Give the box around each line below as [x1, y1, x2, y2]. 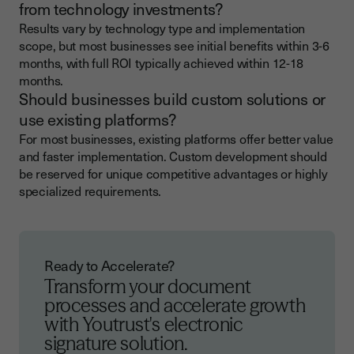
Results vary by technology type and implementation [19, 18, 306, 38]
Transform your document [44, 275, 251, 299]
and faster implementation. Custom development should [19, 146, 327, 166]
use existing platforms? [19, 107, 176, 132]
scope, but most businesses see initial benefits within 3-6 [19, 36, 330, 55]
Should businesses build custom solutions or [19, 87, 326, 111]
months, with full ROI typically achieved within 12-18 [19, 53, 304, 73]
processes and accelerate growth [44, 294, 306, 318]
